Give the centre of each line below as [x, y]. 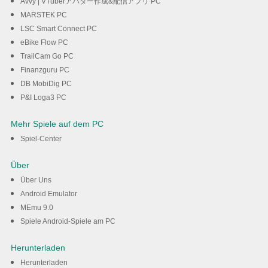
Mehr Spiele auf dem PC [57, 124]
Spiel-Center [41, 139]
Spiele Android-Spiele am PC [68, 222]
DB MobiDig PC [46, 84]
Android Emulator [48, 194]
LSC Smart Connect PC [58, 29]
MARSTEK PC [43, 15]
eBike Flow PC [44, 43]
